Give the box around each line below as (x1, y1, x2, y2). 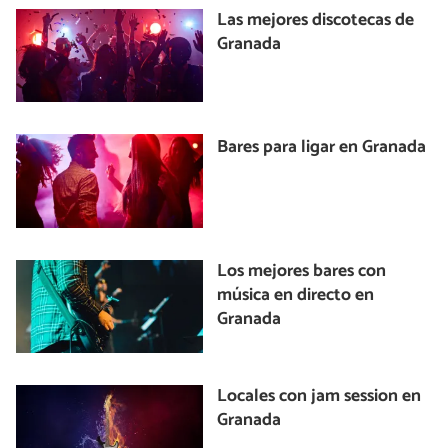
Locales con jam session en (217, 382, 422, 412)
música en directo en (217, 280, 375, 310)
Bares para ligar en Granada (217, 133, 427, 163)
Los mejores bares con (217, 256, 387, 286)
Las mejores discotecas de (217, 5, 415, 35)
